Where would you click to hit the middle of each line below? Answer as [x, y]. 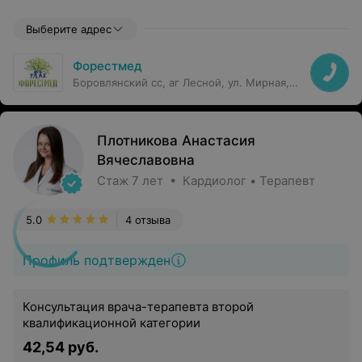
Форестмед [107, 66]
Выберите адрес [69, 29]
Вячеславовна [146, 160]
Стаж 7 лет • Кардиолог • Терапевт [206, 181]
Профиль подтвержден [97, 260]
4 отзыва [148, 220]
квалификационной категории [112, 323]
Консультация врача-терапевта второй [138, 307]
